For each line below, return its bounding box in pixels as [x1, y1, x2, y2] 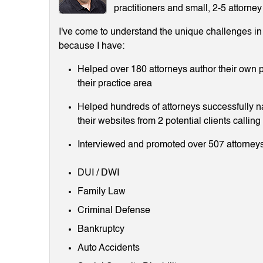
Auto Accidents [77, 243, 140, 253]
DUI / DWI [77, 168, 119, 178]
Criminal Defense [77, 205, 150, 215]
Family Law [77, 187, 126, 197]
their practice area [77, 79, 152, 89]
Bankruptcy [77, 224, 124, 234]
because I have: [59, 41, 124, 51]
